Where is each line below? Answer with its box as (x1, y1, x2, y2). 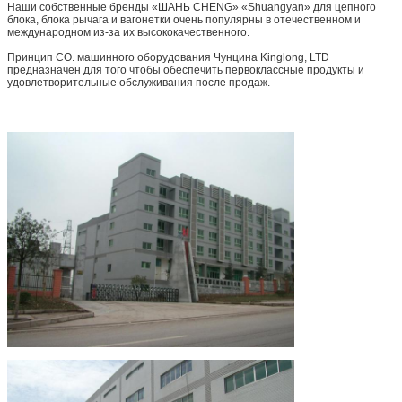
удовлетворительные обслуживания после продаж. (7, 75, 270, 89)
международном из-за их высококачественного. (7, 25, 249, 39)
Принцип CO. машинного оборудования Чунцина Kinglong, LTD (7, 50, 329, 64)
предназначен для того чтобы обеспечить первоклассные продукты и (7, 63, 364, 76)
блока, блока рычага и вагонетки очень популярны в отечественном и (7, 13, 361, 26)
